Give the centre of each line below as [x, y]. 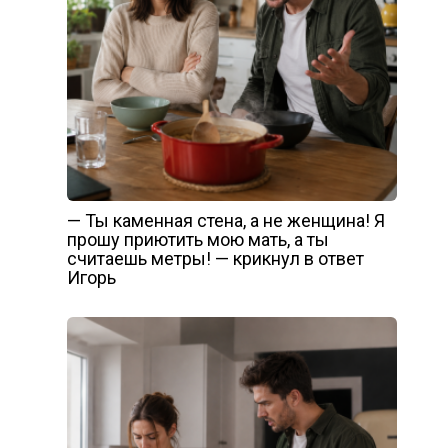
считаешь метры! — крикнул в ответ [215, 259]
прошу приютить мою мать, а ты [197, 240]
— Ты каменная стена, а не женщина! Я [225, 221]
